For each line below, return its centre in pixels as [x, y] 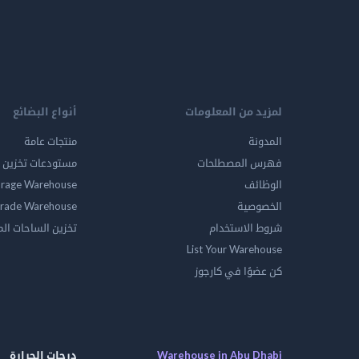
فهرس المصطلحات [240, 163]
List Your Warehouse [234, 249]
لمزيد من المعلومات [234, 111]
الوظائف [263, 184]
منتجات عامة [50, 141]
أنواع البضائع [45, 111]
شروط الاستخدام [246, 228]
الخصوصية [260, 206]
